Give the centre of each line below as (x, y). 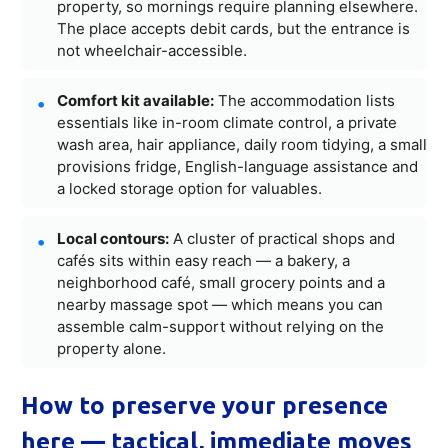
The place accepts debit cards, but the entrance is (233, 28)
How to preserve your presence (204, 405)
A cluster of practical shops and (282, 238)
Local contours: (113, 238)
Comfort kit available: (135, 100)
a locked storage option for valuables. (189, 188)
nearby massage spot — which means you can (220, 304)
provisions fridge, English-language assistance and (237, 166)
